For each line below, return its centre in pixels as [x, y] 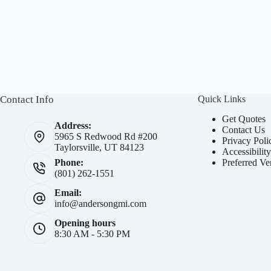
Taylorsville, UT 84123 [99, 147]
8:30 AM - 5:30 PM [92, 234]
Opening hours [85, 223]
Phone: [69, 162]
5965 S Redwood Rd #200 [106, 136]
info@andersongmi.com [100, 204]
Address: [73, 126]
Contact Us [244, 129]
